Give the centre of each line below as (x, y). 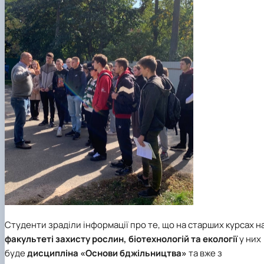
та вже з (204, 253)
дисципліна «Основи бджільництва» (107, 253)
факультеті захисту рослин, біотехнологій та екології (121, 239)
